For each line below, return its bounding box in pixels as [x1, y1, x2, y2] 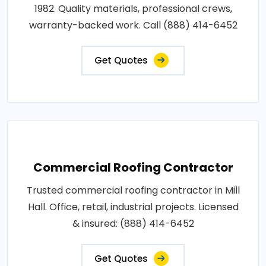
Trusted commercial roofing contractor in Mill [26, 183, 240, 197]
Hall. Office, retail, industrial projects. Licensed [27, 199, 239, 214]
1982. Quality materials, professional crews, [34, 1, 232, 15]
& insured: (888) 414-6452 [72, 216, 194, 230]
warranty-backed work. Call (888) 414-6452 [28, 18, 237, 32]
